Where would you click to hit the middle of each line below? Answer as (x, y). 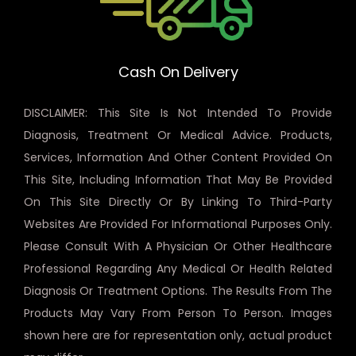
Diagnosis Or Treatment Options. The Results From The (178, 290)
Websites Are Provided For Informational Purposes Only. (178, 224)
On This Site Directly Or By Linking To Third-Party (178, 201)
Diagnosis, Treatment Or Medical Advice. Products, (178, 135)
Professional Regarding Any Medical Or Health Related (178, 268)
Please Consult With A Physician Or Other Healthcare (178, 246)
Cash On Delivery (178, 72)
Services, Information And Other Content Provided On (178, 157)
